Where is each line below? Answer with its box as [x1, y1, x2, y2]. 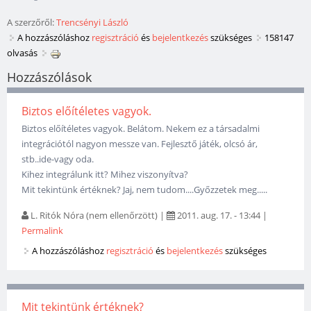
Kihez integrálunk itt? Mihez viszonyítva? [22, 167, 189, 180]
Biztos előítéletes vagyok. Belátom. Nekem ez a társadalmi [22, 121, 260, 135]
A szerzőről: [7, 16, 56, 29]
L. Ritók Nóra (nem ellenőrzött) [31, 208, 158, 221]
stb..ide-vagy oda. [22, 152, 94, 165]
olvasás [7, 47, 37, 60]
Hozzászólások [7, 69, 92, 86]
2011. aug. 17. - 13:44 [175, 208, 261, 221]
